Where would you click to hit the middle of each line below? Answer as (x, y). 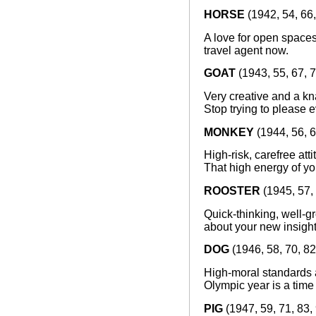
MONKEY (229, 132)
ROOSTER (232, 191)
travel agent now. (246, 50)
